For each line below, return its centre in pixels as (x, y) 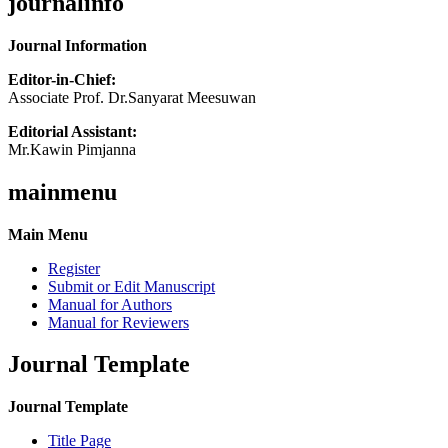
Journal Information (77, 45)
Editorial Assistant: (74, 131)
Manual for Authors (110, 304)
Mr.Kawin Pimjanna (72, 149)
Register (74, 268)
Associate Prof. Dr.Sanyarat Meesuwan (132, 97)
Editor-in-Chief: (62, 79)
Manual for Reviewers (118, 322)
